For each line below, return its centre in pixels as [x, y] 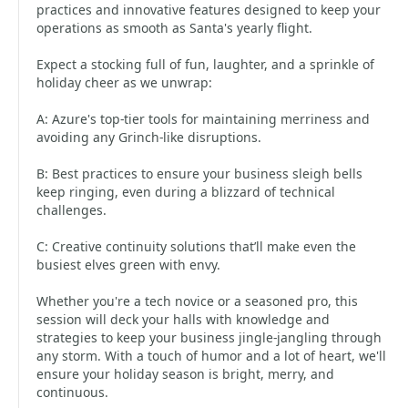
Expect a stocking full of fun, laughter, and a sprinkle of [205, 64]
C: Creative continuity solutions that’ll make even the [196, 246]
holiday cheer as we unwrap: [124, 82]
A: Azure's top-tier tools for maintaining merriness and [203, 119]
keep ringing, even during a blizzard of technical [186, 192]
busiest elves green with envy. [128, 265]
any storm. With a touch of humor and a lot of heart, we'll [211, 356]
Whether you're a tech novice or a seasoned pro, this [197, 301]
